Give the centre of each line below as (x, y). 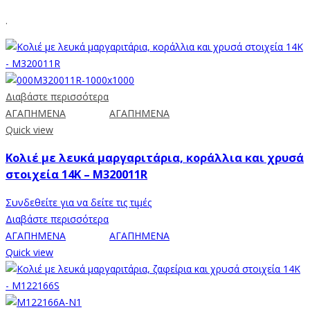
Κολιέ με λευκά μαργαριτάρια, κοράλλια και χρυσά (155, 158)
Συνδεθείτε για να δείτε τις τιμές (79, 202)
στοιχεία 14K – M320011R (76, 175)
